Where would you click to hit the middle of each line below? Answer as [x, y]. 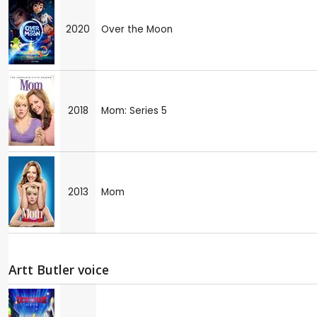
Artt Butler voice [59, 270]
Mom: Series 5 [134, 111]
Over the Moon [137, 30]
